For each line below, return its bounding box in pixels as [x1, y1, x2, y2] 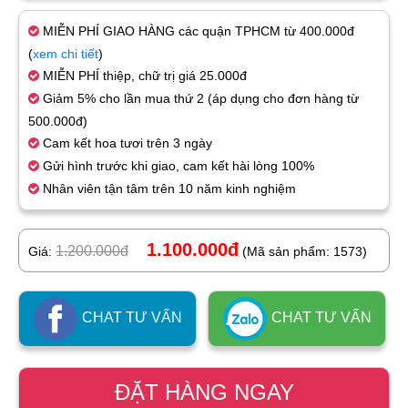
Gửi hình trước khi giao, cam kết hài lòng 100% [39, 158, 314, 174]
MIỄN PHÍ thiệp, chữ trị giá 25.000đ [39, 68, 247, 84]
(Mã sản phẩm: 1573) [242, 244, 367, 260]
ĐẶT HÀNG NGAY [114, 380, 294, 405]
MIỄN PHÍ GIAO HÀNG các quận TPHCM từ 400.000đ [39, 24, 354, 39]
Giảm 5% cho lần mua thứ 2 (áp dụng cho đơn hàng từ [39, 91, 359, 107]
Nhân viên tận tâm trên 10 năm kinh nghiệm [39, 181, 296, 197]
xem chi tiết [33, 46, 98, 62]
